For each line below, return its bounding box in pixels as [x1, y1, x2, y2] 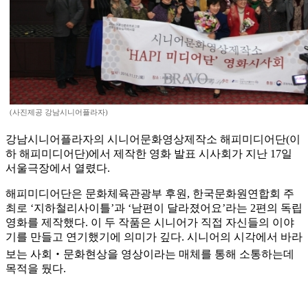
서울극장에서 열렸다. [5, 162, 110, 175]
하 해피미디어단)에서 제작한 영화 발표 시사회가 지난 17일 [5, 148, 292, 160]
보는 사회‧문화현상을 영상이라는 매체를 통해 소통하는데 [5, 248, 294, 261]
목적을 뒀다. [5, 263, 66, 275]
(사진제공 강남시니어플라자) [10, 108, 108, 117]
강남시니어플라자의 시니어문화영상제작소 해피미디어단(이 [5, 133, 300, 146]
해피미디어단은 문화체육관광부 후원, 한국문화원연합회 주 [5, 188, 294, 200]
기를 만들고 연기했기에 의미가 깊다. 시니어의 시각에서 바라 [5, 231, 302, 243]
